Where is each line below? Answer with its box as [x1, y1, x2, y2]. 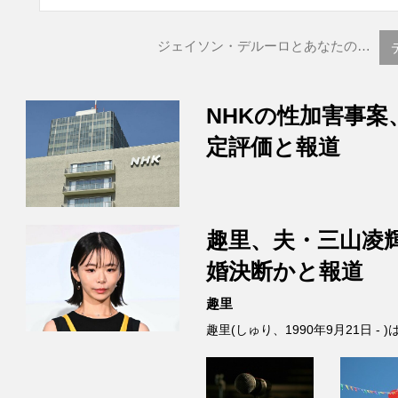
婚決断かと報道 [205, 259, 363, 284]
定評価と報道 [205, 134, 340, 160]
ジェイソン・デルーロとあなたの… [157, 38, 370, 54]
